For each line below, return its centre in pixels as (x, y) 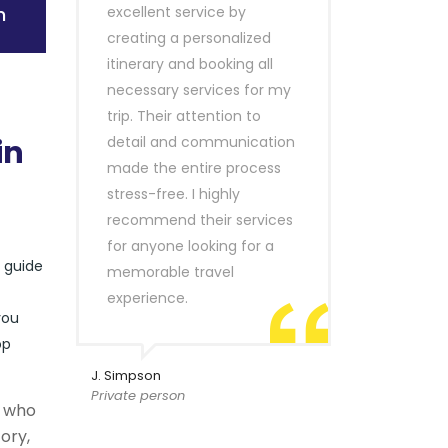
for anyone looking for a (190, 246)
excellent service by (176, 12)
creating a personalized (189, 38)
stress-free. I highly (173, 194)
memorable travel (170, 272)
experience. (147, 298)
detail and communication (201, 142)
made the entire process (194, 168)
